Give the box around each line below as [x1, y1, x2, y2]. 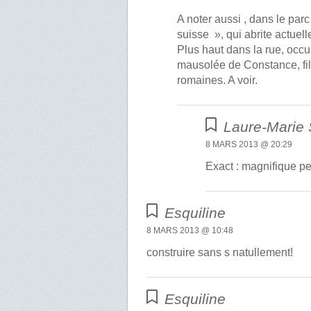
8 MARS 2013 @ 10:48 [146, 226, 234, 236]
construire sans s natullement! [146, 246, 294, 259]
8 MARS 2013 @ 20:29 [205, 140, 293, 150]
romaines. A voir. [177, 74, 258, 87]
